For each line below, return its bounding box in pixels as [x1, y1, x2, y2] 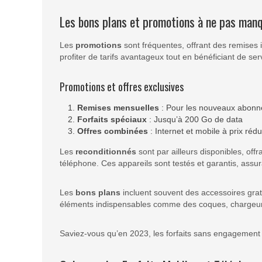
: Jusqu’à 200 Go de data [147, 115, 243, 125]
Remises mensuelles [77, 103, 159, 113]
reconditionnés [75, 147, 136, 157]
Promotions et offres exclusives [60, 79, 184, 95]
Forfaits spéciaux [77, 115, 147, 125]
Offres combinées [77, 126, 148, 136]
